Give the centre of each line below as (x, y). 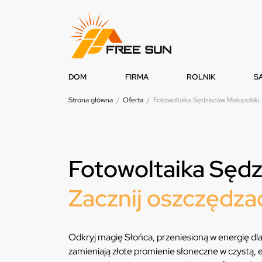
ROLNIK (201, 77)
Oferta (133, 100)
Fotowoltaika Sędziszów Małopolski (206, 100)
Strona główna (91, 100)
